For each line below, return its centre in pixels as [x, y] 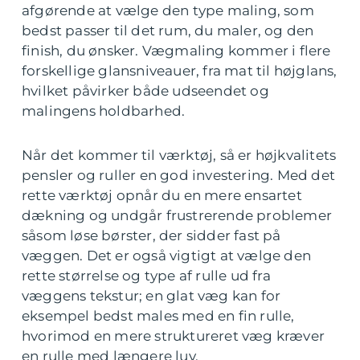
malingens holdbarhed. [104, 111]
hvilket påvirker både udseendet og [145, 91]
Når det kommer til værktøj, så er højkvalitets [179, 155]
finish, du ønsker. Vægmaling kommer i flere [176, 51]
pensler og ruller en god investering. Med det [179, 175]
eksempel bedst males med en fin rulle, [158, 316]
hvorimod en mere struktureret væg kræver [174, 336]
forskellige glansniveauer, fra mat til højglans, [180, 71]
